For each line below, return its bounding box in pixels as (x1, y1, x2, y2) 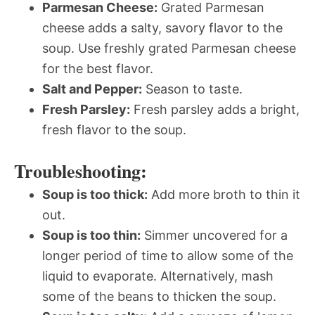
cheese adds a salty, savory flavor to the (42, 20, 283, 35)
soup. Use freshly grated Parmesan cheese (42, 40, 296, 56)
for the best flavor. (42, 60, 153, 76)
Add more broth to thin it (148, 186, 300, 202)
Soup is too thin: (42, 227, 141, 243)
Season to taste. (142, 81, 243, 96)
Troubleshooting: (14, 157, 147, 184)
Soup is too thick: (42, 186, 148, 202)
